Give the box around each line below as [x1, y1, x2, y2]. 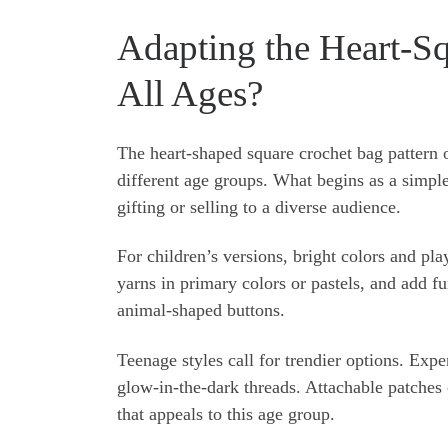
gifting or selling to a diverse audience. [117, 196, 401, 217]
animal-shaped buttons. [117, 300, 285, 321]
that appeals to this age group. [117, 403, 335, 424]
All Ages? [117, 73, 263, 115]
